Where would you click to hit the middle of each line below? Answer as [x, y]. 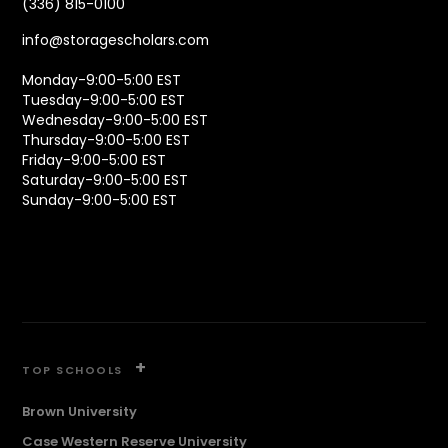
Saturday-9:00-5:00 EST [105, 180]
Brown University [80, 411]
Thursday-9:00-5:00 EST [106, 140]
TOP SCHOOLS [75, 370]
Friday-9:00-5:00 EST [94, 160]
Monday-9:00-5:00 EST [102, 80]
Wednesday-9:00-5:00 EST [115, 120]
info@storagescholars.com [116, 40]
